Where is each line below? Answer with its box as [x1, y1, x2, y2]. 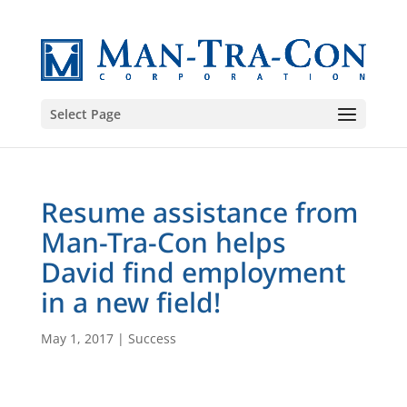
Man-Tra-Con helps [40, 223, 286, 261]
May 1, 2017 [40, 330, 114, 347]
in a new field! [40, 283, 221, 321]
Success [127, 330, 176, 347]
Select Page [49, 104, 121, 123]
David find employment [40, 253, 345, 291]
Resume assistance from [40, 194, 358, 231]
